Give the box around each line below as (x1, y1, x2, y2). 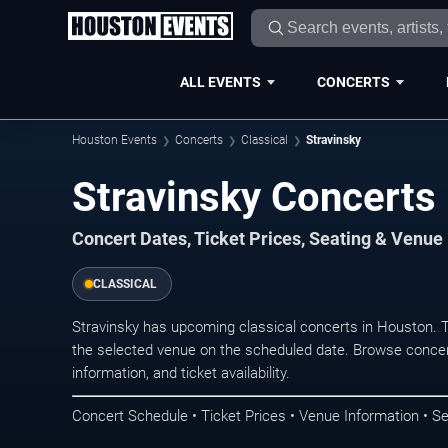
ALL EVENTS (179, 73, 261, 90)
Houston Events (72, 133, 157, 147)
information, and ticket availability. (72, 364, 290, 382)
